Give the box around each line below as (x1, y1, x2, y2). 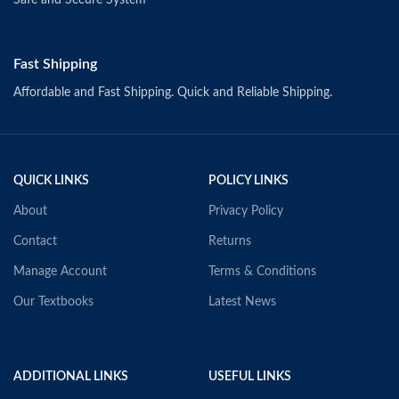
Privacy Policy (208, 204, 283, 217)
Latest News (208, 295, 276, 308)
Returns (208, 234, 251, 248)
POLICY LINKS (208, 174, 289, 187)
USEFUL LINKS (208, 370, 291, 383)
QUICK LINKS (13, 174, 89, 187)
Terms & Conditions (208, 265, 316, 278)
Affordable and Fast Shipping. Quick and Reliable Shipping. (13, 85, 332, 99)
